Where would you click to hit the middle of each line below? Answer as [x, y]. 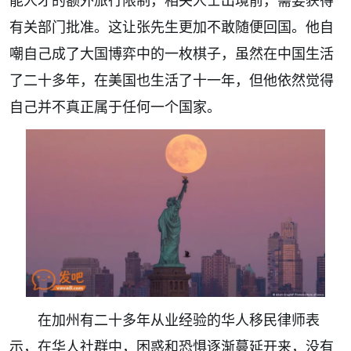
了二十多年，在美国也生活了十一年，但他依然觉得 [172, 80]
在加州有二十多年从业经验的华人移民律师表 [179, 319]
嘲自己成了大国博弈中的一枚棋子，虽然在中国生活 [172, 53]
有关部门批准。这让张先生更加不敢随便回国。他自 [172, 26]
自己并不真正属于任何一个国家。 [115, 106]
